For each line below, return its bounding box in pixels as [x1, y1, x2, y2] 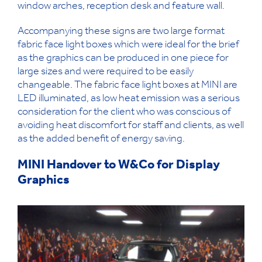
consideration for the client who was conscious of [18, 107, 231, 118]
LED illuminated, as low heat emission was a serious [18, 94, 240, 105]
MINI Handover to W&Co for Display [18, 159, 220, 173]
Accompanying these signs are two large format [18, 26, 225, 37]
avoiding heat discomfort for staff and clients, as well [18, 120, 244, 132]
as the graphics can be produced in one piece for [18, 53, 229, 64]
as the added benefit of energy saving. [18, 134, 185, 145]
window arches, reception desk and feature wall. [18, 1, 225, 12]
